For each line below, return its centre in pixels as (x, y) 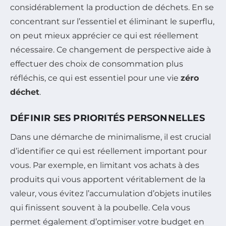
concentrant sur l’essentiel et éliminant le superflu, (112, 21)
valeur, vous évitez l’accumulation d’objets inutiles (111, 193)
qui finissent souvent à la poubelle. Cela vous (100, 207)
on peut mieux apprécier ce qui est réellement (104, 35)
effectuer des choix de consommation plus (97, 64)
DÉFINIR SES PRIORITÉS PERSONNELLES (107, 118)
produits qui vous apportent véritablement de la (108, 179)
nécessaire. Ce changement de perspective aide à (110, 49)
